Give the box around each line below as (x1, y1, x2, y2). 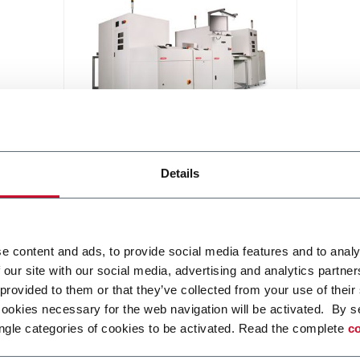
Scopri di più (83, 216, 141, 229)
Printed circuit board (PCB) (83, 168, 234, 184)
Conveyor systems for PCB (83, 134, 256, 152)
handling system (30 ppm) (83, 187, 233, 203)
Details (160, 166, 200, 180)
